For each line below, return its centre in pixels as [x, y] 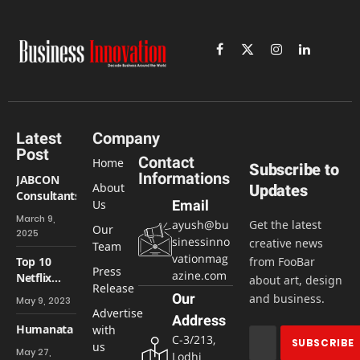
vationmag [200, 259]
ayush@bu [201, 225]
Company [126, 139]
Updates [278, 191]
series [32, 310]
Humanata [45, 329]
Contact [167, 163]
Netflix [34, 278]
